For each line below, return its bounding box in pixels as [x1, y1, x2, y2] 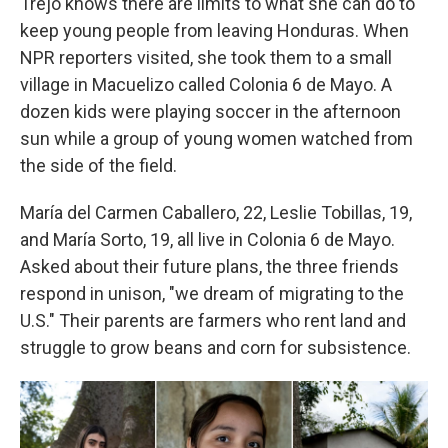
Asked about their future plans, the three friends [20, 255, 399, 277]
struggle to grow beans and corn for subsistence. [20, 336, 411, 358]
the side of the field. [20, 154, 177, 176]
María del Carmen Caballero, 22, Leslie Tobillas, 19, [20, 201, 412, 223]
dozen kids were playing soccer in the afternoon [20, 100, 401, 122]
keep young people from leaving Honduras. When [20, 19, 409, 41]
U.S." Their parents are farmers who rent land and [20, 309, 406, 331]
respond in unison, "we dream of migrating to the [20, 282, 404, 304]
